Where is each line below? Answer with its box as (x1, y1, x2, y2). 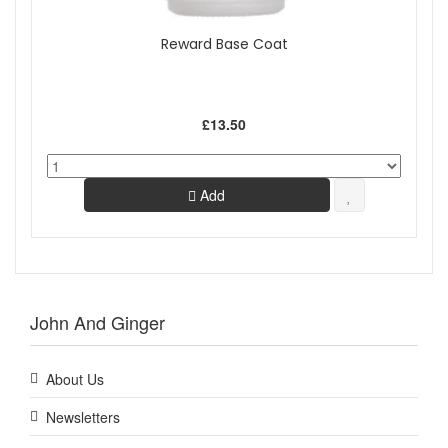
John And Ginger (30, 309, 165, 336)
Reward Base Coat (160, 34, 288, 55)
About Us (46, 369, 104, 390)
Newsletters (46, 407, 120, 428)
